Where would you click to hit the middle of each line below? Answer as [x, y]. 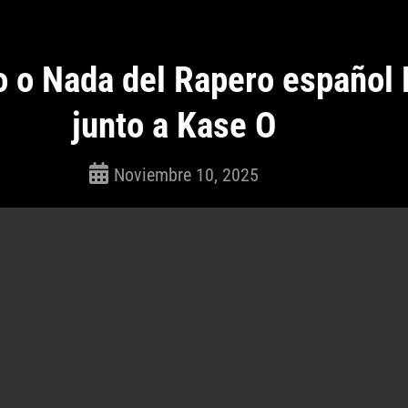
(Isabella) [113, 211]
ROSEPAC [114, 191]
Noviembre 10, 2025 [187, 175]
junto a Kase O [174, 126]
